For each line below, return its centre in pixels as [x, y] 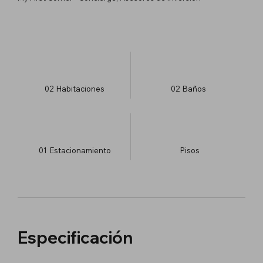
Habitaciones [80, 88]
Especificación [75, 237]
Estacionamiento [80, 150]
